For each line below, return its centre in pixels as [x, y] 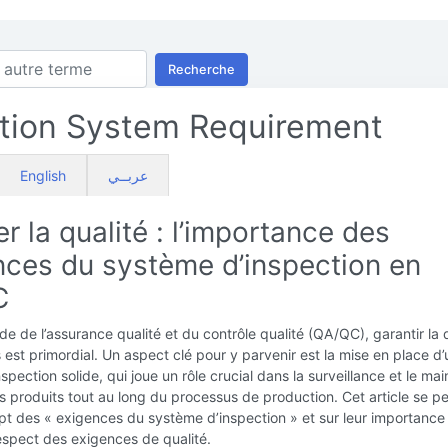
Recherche [201, 69]
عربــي [128, 175]
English [43, 175]
